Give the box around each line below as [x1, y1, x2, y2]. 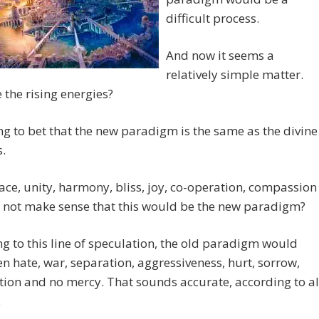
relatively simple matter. [166, 66, 303, 83]
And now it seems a [166, 47, 274, 64]
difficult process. [166, 10, 259, 27]
